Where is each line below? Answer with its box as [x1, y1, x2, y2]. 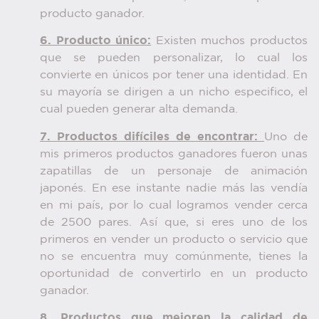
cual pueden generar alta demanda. [40, 104, 238, 115]
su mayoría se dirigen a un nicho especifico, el [40, 87, 308, 98]
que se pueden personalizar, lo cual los [40, 53, 308, 64]
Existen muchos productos [151, 36, 308, 47]
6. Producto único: [40, 36, 152, 47]
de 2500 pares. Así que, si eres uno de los [40, 216, 308, 228]
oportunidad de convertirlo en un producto [40, 268, 308, 279]
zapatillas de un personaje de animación [40, 165, 308, 177]
